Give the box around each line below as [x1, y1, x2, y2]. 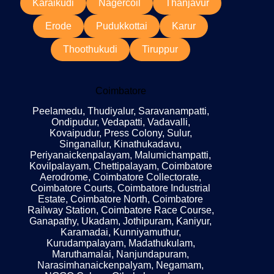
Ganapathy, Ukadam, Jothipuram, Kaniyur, [29, 216, 212, 227]
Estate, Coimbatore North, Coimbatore [38, 194, 204, 205]
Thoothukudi [63, 44, 118, 55]
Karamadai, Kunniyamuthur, [60, 227, 181, 238]
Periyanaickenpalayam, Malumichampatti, [30, 150, 212, 161]
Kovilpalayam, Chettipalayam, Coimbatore [29, 161, 212, 172]
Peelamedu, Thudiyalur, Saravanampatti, [32, 106, 209, 117]
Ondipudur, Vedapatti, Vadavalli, [51, 117, 190, 128]
